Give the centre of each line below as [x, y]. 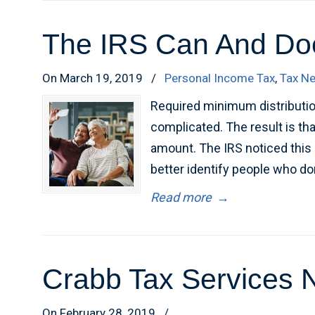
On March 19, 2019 [94, 78]
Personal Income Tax [220, 78]
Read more [181, 197]
